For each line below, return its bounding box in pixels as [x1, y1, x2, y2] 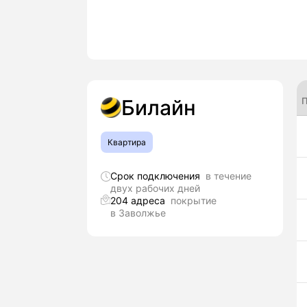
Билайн [121, 95, 196, 120]
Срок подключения [110, 170, 206, 182]
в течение [205, 170, 251, 182]
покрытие [171, 195, 217, 206]
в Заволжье [110, 207, 167, 219]
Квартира [108, 137, 146, 147]
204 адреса [110, 195, 171, 206]
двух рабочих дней [110, 182, 200, 194]
